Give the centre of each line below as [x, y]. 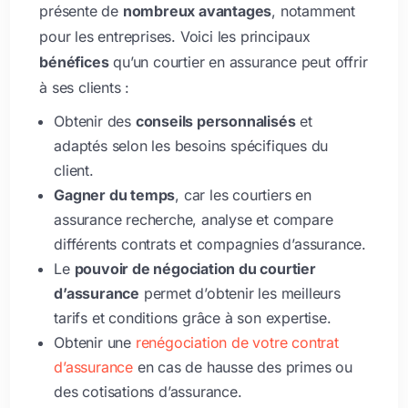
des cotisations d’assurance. [148, 391]
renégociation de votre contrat [237, 342]
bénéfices [74, 61]
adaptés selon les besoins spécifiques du [191, 145]
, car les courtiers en [243, 194]
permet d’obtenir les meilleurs [240, 293]
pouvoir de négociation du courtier [195, 268]
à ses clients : [85, 87]
